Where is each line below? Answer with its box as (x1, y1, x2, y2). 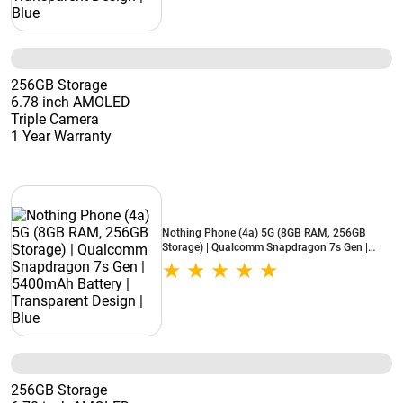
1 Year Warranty (11, 128, 112, 145)
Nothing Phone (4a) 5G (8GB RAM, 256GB (162, 227, 366, 239)
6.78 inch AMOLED (11, 94, 130, 111)
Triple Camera (11, 111, 99, 128)
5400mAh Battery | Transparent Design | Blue (162, 255, 381, 268)
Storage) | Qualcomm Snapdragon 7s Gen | (162, 241, 368, 254)
